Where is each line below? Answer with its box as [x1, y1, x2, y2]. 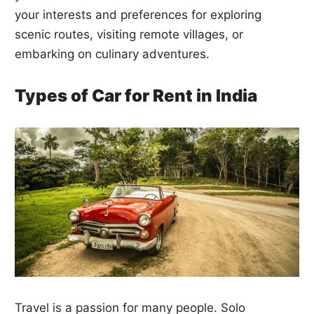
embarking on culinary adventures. [15, 47, 210, 62]
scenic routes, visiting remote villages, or [15, 27, 244, 42]
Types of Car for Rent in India [15, 86, 258, 107]
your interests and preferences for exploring [15, 8, 262, 22]
